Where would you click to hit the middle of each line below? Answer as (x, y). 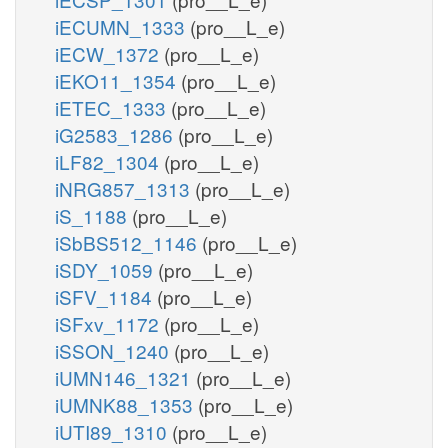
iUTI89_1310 (113, 431)
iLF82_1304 (109, 161)
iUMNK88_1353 (126, 404)
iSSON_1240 (114, 350)
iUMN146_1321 (125, 377)
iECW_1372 (109, 53)
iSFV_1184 (106, 296)
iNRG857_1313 (125, 188)
